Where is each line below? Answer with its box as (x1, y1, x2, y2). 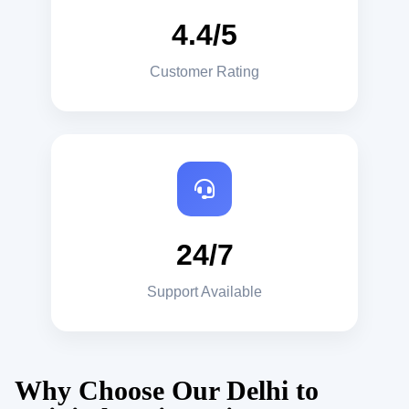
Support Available (147, 283, 262, 299)
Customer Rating (150, 63, 259, 79)
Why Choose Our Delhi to (15, 374, 319, 405)
